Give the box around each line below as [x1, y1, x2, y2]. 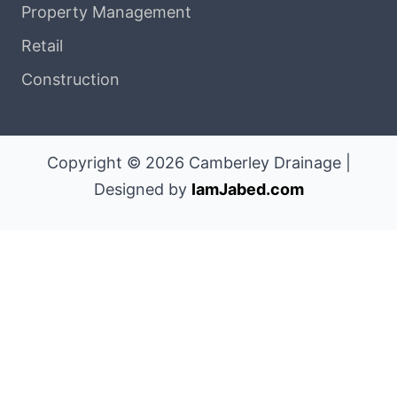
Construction [21, 70, 120, 90]
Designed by [93, 180, 191, 199]
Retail [21, 36, 63, 56]
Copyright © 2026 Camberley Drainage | [46, 153, 351, 173]
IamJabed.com [191, 180, 304, 199]
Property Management [21, 3, 191, 22]
